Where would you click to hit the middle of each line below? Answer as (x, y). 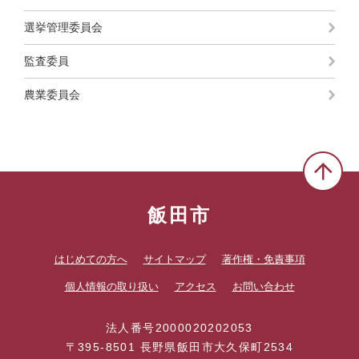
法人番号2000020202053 (179, 328)
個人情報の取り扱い (111, 286)
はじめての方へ (91, 259)
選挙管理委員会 (63, 27)
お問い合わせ (263, 286)
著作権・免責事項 (263, 259)
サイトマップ (174, 259)
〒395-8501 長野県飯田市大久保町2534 (179, 347)
